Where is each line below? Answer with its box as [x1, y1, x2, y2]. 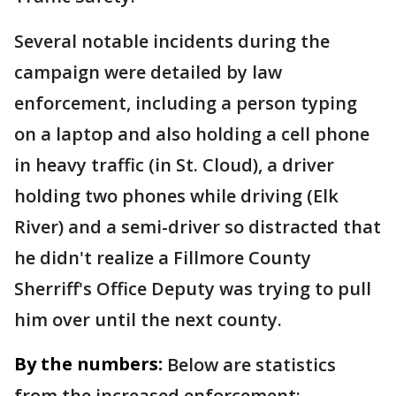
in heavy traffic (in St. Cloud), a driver [14, 153, 334, 177]
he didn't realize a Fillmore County [14, 246, 311, 270]
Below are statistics [167, 353, 336, 377]
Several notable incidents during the [14, 29, 330, 53]
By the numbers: [14, 352, 163, 376]
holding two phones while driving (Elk [14, 184, 339, 208]
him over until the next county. [14, 308, 282, 331]
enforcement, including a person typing [14, 91, 357, 115]
